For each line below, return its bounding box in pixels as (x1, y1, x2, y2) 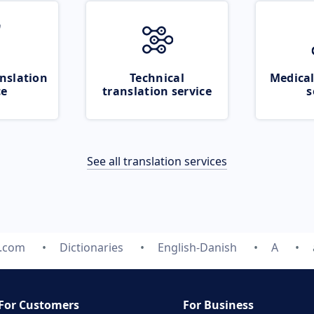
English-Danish (158, 240, 237, 255)
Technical (130, 70, 184, 86)
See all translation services (87, 153, 227, 169)
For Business (183, 297, 254, 313)
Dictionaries (60, 240, 123, 255)
